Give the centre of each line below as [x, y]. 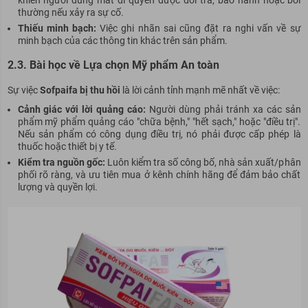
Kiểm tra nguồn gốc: [61, 162]
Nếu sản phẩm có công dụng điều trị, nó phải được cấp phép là [159, 134]
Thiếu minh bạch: [57, 28]
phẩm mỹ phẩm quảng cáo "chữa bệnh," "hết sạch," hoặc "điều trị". [159, 121]
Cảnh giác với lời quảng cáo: [82, 109]
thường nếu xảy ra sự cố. [70, 12]
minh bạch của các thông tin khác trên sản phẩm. [122, 40]
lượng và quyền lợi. [57, 187]
